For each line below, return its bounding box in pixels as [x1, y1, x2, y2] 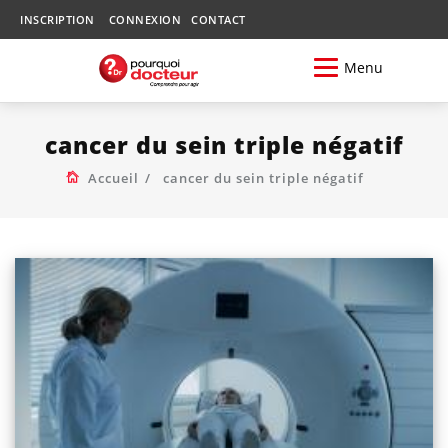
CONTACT [191, 12, 246, 27]
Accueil [87, 168, 139, 187]
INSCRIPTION [20, 12, 95, 27]
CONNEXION [108, 12, 181, 27]
